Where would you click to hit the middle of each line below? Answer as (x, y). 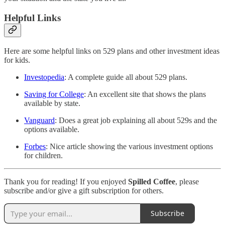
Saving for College (54, 94)
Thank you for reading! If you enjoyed (66, 181)
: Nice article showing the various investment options (129, 146)
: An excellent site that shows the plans (145, 94)
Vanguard (39, 120)
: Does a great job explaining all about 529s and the (136, 120)
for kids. (17, 60)
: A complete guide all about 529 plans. (126, 77)
